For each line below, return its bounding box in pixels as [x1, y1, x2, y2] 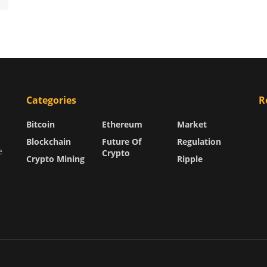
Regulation [177, 135, 222, 147]
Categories [26, 93, 76, 107]
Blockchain [26, 135, 71, 147]
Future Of [101, 135, 141, 147]
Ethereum [101, 118, 142, 130]
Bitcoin [26, 118, 55, 130]
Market [177, 118, 207, 130]
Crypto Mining [26, 153, 85, 164]
